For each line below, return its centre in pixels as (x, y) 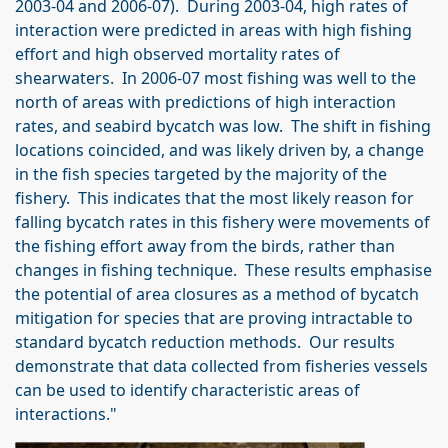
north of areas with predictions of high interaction (205, 102)
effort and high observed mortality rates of (177, 54)
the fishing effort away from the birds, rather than (205, 246)
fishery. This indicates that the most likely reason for (214, 198)
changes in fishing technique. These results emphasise (223, 270)
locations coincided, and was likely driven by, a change (219, 150)
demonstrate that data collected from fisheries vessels (221, 366)
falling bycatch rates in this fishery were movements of (222, 222)
